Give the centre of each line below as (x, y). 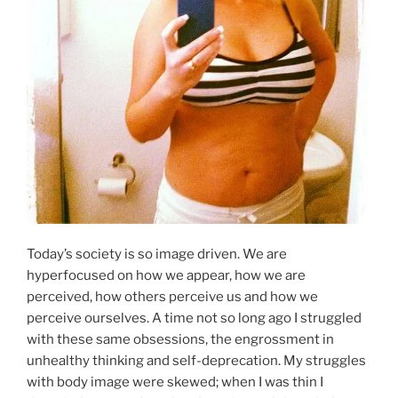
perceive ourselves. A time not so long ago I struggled (194, 318)
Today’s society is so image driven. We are (157, 254)
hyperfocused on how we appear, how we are (166, 275)
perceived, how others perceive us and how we (172, 296)
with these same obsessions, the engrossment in (180, 339)
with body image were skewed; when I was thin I (175, 382)
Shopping (165, 11)
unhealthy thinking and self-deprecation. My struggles (196, 360)
